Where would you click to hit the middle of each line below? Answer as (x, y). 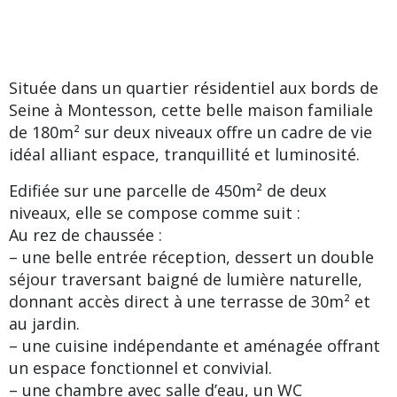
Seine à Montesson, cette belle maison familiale (191, 109)
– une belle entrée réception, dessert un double (191, 257)
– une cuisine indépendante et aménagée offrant (195, 345)
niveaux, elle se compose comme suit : (155, 212)
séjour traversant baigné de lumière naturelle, (186, 279)
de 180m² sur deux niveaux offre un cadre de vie (191, 132)
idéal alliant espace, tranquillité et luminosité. (184, 154)
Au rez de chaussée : (86, 234)
